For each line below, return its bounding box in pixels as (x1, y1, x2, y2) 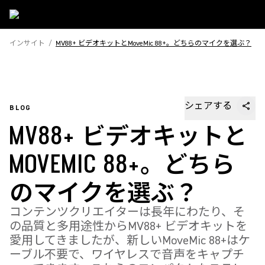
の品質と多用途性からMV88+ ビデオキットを (9, 219, 247, 234)
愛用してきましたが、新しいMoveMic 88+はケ (9, 233, 250, 248)
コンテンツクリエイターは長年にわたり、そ (9, 205, 245, 219)
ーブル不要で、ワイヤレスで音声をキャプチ (9, 247, 244, 262)
